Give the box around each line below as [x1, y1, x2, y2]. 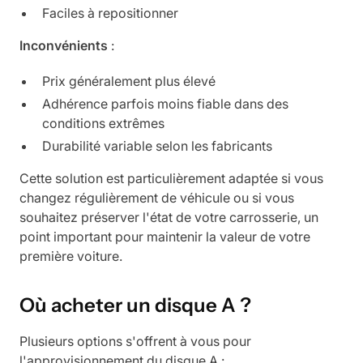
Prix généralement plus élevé [42, 72, 216, 89]
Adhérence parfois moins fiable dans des [42, 95, 288, 112]
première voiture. [19, 247, 122, 264]
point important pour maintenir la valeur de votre [19, 228, 310, 245]
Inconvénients [19, 36, 108, 53]
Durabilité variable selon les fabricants [42, 137, 272, 154]
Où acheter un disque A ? [19, 293, 251, 317]
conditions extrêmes [42, 114, 164, 131]
